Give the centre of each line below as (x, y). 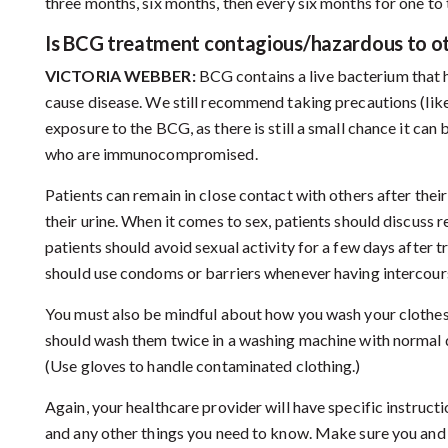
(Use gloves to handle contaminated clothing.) (203, 366)
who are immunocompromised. (151, 154)
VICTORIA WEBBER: (122, 76)
